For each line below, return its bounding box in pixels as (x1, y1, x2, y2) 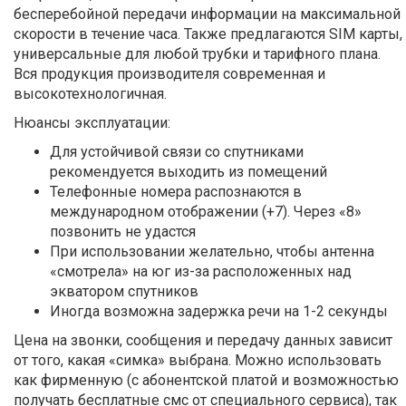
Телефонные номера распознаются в (50, 183, 302, 201)
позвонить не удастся (50, 223, 196, 241)
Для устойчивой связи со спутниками (50, 143, 304, 161)
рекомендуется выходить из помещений (50, 163, 327, 181)
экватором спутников (50, 283, 198, 301)
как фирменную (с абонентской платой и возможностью (14, 372, 399, 390)
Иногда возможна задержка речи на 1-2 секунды (50, 303, 388, 321)
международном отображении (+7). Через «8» (50, 203, 362, 221)
